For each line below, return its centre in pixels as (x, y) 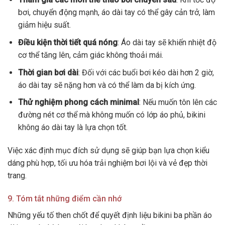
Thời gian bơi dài (48, 72)
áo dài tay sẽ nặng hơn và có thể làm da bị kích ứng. (107, 85)
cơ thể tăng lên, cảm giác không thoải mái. (90, 55)
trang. (17, 175)
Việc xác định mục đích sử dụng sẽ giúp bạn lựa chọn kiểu (108, 150)
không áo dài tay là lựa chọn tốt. (73, 128)
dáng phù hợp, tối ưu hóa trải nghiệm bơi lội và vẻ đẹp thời (107, 163)
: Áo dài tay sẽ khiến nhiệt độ (167, 42)
